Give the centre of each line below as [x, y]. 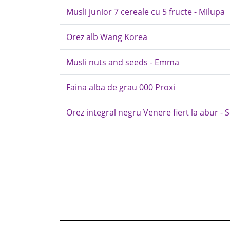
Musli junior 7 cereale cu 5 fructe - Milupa [146, 12]
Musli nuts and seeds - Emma [123, 62]
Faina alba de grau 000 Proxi [121, 87]
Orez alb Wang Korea [107, 37]
